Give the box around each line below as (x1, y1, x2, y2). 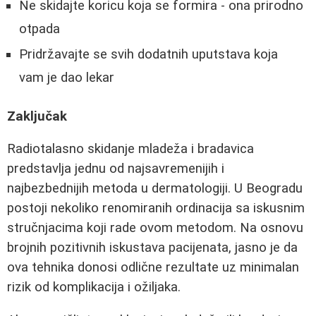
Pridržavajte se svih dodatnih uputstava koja (19, 47, 278, 63)
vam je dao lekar (19, 70, 114, 86)
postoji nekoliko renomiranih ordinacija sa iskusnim (7, 200, 305, 217)
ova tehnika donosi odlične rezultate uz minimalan (7, 260, 299, 276)
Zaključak (7, 108, 67, 124)
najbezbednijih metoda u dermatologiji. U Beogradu (7, 181, 303, 197)
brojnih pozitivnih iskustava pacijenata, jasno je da (7, 240, 298, 256)
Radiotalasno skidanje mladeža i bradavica (7, 141, 254, 157)
